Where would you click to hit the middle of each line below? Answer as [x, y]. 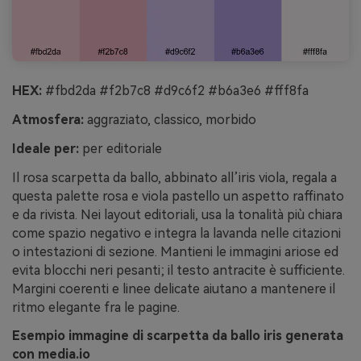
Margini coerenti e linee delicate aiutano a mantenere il [174, 288]
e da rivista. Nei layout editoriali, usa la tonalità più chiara [177, 214]
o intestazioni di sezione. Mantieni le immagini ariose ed [175, 251]
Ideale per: [46, 148]
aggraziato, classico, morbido [170, 120]
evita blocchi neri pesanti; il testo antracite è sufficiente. [178, 270]
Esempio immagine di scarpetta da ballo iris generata [178, 336]
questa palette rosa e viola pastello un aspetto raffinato [178, 196]
